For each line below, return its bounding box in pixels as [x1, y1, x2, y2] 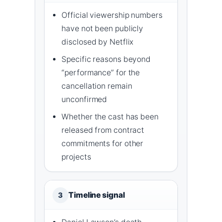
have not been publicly [61, 23, 144, 33]
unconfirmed [61, 94, 108, 104]
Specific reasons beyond [61, 54, 151, 64]
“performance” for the [61, 67, 140, 77]
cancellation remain [61, 81, 132, 91]
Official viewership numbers [61, 10, 163, 20]
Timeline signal [68, 190, 125, 200]
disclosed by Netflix [61, 37, 134, 47]
